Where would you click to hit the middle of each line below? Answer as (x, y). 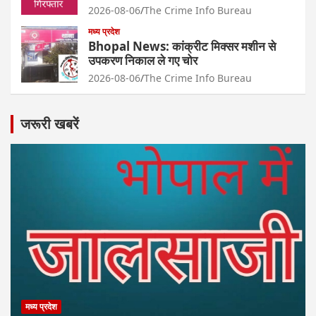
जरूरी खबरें (50, 124)
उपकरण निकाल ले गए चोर (143, 60)
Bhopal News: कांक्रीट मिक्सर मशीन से (182, 46)
